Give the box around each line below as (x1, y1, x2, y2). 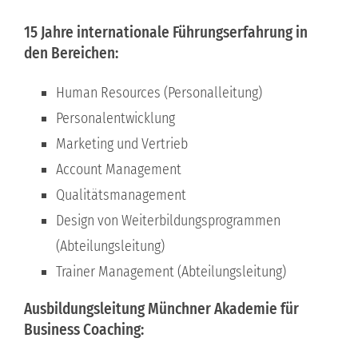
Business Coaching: (23, 320, 144, 339)
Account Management (55, 160, 181, 178)
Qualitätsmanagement (55, 185, 186, 204)
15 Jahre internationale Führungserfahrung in (23, 23, 308, 42)
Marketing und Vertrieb (55, 134, 188, 153)
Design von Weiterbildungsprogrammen (55, 211, 280, 229)
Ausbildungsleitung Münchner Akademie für (23, 299, 299, 318)
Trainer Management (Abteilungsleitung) (55, 262, 286, 280)
